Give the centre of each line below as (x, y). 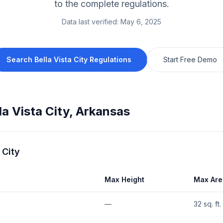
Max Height (124, 179)
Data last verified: (90, 22)
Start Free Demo (190, 59)
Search (20, 59)
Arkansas (103, 111)
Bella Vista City (61, 59)
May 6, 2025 (141, 22)
